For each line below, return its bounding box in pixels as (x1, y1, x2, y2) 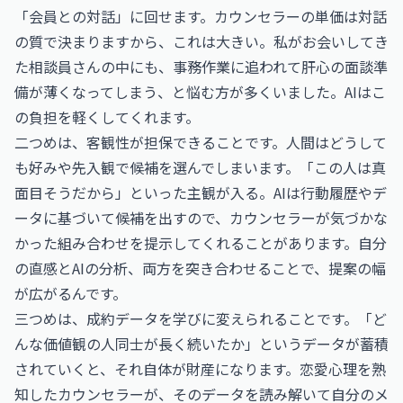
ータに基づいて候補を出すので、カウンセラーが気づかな (14, 207, 388, 228)
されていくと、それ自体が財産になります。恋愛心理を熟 (14, 358, 386, 380)
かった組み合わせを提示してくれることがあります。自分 (14, 232, 387, 254)
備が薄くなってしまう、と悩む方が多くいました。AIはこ (14, 81, 386, 103)
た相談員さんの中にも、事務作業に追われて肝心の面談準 (14, 56, 388, 77)
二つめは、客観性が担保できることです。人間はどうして (14, 131, 387, 153)
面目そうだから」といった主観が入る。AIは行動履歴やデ (14, 182, 387, 203)
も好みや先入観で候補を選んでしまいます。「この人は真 (14, 157, 386, 178)
